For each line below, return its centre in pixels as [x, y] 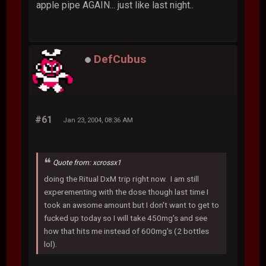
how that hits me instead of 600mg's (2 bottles [127, 231]
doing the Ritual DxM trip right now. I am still [122, 178]
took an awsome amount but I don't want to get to [132, 205]
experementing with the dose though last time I [126, 191]
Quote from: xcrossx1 [87, 163]
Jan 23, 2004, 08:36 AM [98, 120]
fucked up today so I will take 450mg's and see [126, 218]
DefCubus [120, 59]
